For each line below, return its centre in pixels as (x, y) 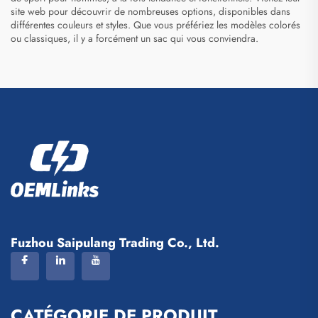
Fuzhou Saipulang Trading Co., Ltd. (115, 243)
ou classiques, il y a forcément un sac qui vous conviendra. (135, 39)
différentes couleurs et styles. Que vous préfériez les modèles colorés (155, 25)
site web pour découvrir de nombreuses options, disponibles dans (150, 12)
